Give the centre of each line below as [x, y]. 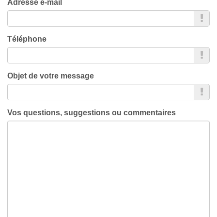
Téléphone [27, 39]
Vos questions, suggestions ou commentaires [92, 113]
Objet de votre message [51, 76]
